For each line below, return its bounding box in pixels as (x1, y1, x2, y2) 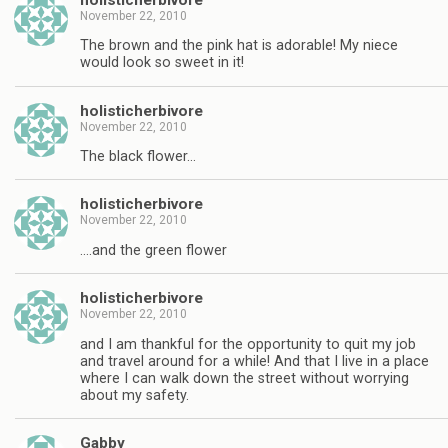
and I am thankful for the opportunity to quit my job (80, 335, 416, 353)
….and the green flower (80, 241, 227, 259)
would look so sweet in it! (80, 54, 244, 72)
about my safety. (80, 386, 189, 404)
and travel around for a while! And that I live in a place (80, 352, 429, 370)
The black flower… (80, 148, 196, 166)
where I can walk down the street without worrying (80, 369, 409, 387)
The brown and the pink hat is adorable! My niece (80, 37, 398, 55)
